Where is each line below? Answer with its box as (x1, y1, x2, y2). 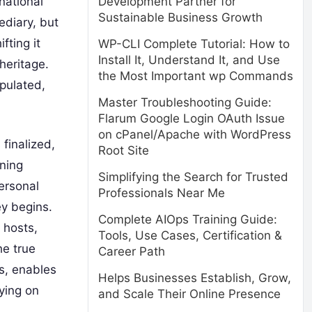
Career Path (98, 244, 165, 258)
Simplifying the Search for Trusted (98, 170, 288, 184)
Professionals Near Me (98, 186, 225, 200)
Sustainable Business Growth (98, 10, 263, 24)
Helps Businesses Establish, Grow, (98, 271, 291, 285)
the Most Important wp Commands (98, 69, 293, 83)
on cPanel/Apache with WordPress (98, 127, 291, 141)
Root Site (98, 143, 149, 157)
